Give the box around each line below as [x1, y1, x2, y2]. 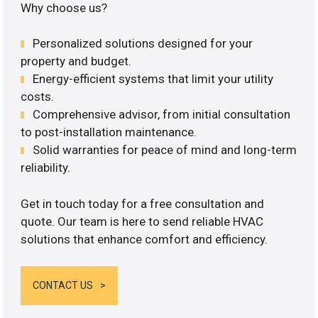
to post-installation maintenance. [21, 125, 197, 140]
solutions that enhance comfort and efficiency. [21, 231, 268, 246]
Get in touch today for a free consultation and [21, 196, 265, 211]
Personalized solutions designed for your [33, 36, 253, 51]
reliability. [21, 160, 71, 175]
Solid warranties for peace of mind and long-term [33, 143, 297, 158]
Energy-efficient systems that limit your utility [33, 72, 274, 87]
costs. [21, 89, 55, 104]
